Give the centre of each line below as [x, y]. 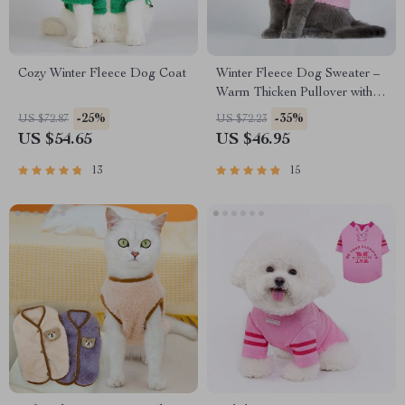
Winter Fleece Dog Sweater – [298, 74]
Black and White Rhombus [291, 112]
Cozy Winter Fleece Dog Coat [102, 74]
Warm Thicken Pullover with [294, 93]
